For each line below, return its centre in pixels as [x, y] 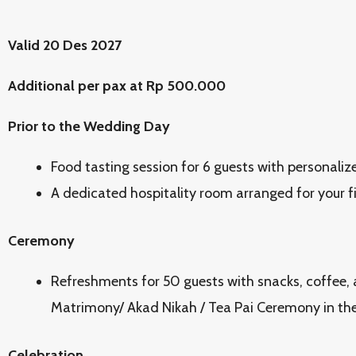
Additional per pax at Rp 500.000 [117, 86]
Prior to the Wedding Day [89, 126]
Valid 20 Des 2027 [65, 45]
